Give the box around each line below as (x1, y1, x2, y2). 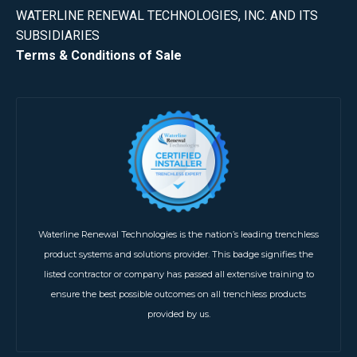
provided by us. (147, 308, 210, 320)
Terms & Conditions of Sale (16, 47, 182, 63)
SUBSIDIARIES (16, 27, 100, 43)
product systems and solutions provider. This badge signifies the (44, 248, 313, 260)
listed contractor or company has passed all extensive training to (43, 268, 314, 280)
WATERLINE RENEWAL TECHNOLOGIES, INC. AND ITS (16, 7, 318, 23)
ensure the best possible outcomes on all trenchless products (51, 288, 306, 300)
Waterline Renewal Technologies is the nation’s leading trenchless (38, 228, 319, 240)
